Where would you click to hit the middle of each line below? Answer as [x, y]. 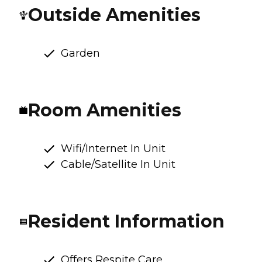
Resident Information [126, 221]
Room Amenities [105, 110]
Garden [80, 53]
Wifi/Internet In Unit [113, 148]
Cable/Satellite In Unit [118, 164]
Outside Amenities [114, 15]
